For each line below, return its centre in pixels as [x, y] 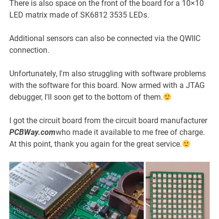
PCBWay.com [33, 132]
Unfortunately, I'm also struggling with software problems [108, 74]
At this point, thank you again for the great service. [96, 144]
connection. [30, 50]
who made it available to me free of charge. [131, 132]
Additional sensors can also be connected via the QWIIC [105, 39]
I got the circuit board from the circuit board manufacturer [109, 121]
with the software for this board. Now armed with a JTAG [107, 86]
